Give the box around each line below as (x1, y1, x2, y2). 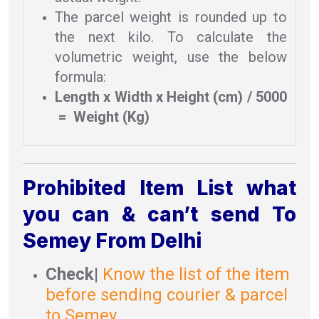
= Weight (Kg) (55, 108, 150, 125)
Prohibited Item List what (23, 176, 296, 201)
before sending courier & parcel (46, 285, 288, 305)
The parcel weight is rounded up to (55, 8, 287, 26)
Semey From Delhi (23, 229, 202, 253)
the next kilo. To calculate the (55, 28, 287, 46)
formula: (55, 68, 106, 85)
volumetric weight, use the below (55, 48, 287, 66)
